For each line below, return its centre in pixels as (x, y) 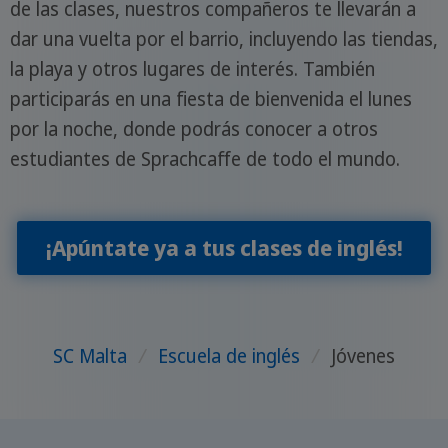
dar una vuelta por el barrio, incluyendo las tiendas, (223, 38)
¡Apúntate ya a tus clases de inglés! (224, 248)
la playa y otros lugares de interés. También (192, 68)
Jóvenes (362, 356)
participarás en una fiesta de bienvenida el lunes (210, 98)
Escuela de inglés (229, 356)
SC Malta (90, 356)
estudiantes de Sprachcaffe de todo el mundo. (204, 158)
